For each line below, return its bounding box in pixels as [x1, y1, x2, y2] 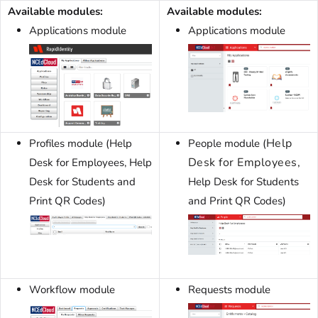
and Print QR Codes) [188, 194, 286, 209]
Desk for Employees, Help [29, 155, 152, 170]
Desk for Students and [29, 175, 136, 190]
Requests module [188, 283, 270, 297]
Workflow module [29, 283, 115, 297]
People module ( [188, 136, 266, 151]
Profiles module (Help [29, 136, 132, 151]
